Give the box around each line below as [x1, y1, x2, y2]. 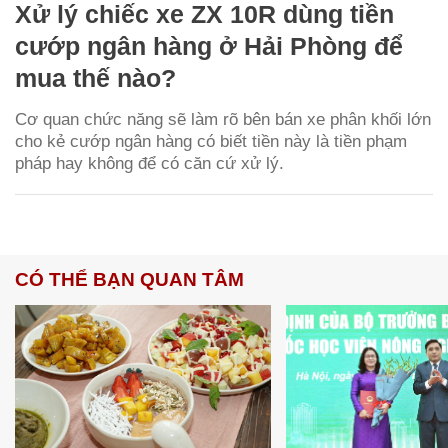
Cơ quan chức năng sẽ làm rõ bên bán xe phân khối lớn [15, 109, 431, 129]
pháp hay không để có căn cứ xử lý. [15, 153, 284, 173]
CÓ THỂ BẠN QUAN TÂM [15, 268, 244, 290]
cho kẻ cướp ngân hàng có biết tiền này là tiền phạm [15, 131, 407, 151]
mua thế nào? [15, 63, 176, 92]
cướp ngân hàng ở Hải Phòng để [15, 31, 403, 60]
